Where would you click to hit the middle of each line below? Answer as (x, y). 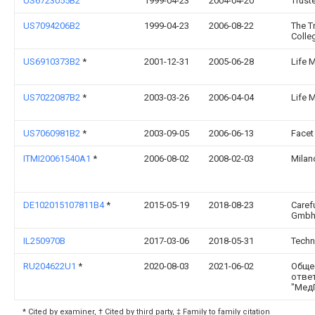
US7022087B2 (53, 97)
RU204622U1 (51, 266)
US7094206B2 (52, 26)
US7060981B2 (53, 133)
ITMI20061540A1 (58, 159)
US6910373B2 (53, 62)
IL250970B (44, 241)
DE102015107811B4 (65, 205)
